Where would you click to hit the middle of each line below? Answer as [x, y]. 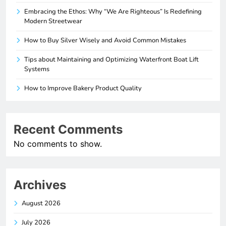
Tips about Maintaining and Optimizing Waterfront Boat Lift [111, 60]
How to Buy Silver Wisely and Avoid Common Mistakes [105, 41]
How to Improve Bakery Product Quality [83, 89]
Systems [37, 69]
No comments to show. [58, 144]
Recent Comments [68, 130]
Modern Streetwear [53, 21]
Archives [40, 185]
